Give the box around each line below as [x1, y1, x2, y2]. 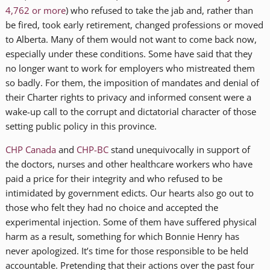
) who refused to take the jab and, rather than [65, 4, 253, 16]
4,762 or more [5, 4, 66, 16]
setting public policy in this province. [5, 119, 157, 132]
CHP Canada [5, 143, 56, 155]
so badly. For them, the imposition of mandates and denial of [5, 76, 259, 89]
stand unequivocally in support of [108, 143, 250, 155]
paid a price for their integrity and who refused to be [5, 172, 222, 184]
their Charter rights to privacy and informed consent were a [5, 90, 251, 103]
